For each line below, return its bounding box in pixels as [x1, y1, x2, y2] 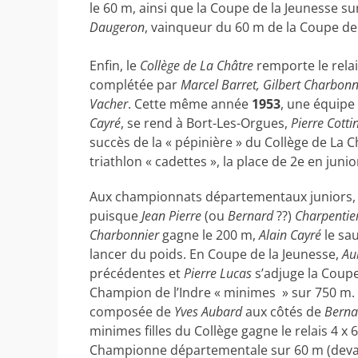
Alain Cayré [259, 226, 324, 244]
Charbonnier [89, 226, 159, 244]
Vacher [89, 95, 128, 113]
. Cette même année [128, 95, 252, 113]
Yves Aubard [174, 303, 242, 320]
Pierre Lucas [184, 265, 252, 282]
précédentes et [89, 265, 184, 282]
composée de [89, 303, 174, 320]
